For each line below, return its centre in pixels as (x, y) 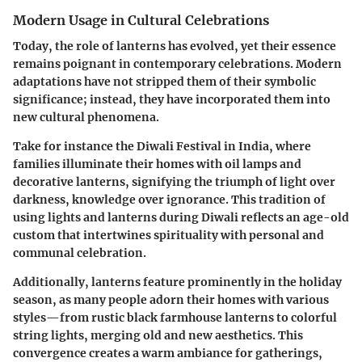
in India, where (266, 146)
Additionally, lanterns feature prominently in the (156, 282)
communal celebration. (80, 253)
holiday (320, 282)
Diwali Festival (179, 146)
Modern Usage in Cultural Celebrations (141, 20)
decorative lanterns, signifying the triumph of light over (174, 181)
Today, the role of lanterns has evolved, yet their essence (175, 46)
